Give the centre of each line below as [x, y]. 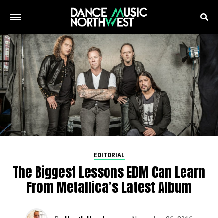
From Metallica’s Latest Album [109, 187]
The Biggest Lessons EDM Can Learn [109, 172]
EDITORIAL [109, 155]
